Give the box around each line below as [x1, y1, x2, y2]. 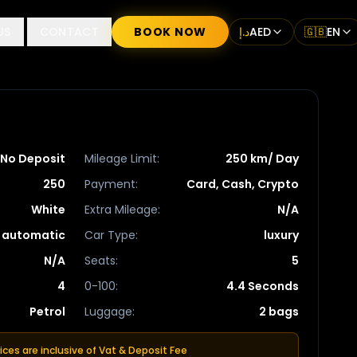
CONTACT [39, 24, 100, 40]
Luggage [84, 304, 132, 320]
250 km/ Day [226, 151, 299, 167]
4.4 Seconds [226, 278, 299, 294]
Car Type [84, 227, 135, 243]
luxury [264, 227, 299, 243]
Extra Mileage [84, 202, 158, 218]
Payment [84, 176, 135, 192]
